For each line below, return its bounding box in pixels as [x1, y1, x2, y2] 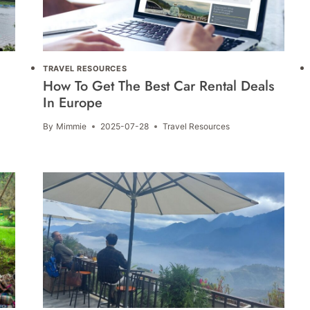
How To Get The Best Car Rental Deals [43, 76, 275, 97]
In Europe [43, 93, 103, 113]
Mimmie [55, 121, 86, 132]
